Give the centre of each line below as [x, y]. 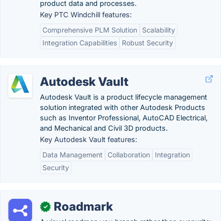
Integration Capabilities [80, 43]
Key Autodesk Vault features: [89, 139]
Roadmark [83, 206]
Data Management [73, 155]
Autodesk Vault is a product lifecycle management [124, 97]
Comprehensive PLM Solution [90, 30]
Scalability [159, 30]
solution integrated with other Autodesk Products [123, 107]
